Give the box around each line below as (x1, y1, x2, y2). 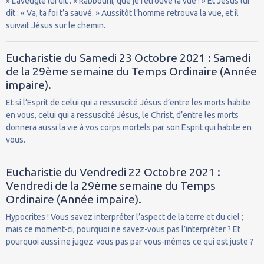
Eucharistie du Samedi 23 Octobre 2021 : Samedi (6, 51, 250, 64)
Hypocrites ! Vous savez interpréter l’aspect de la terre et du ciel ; (6, 212, 243, 222)
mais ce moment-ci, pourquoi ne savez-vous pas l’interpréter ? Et (6, 224, 240, 234)
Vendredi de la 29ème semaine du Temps (6, 179, 216, 192)
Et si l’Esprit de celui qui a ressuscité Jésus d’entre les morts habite (6, 97, 250, 107)
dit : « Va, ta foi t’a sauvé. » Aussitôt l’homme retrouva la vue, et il (6, 8, 239, 18)
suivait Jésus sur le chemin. (6, 20, 105, 30)
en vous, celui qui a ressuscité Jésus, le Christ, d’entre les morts (6, 110, 239, 120)
